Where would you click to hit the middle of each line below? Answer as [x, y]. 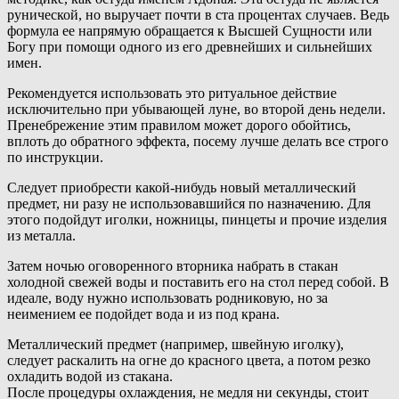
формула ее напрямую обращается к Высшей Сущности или [190, 31]
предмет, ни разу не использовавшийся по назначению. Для [189, 204]
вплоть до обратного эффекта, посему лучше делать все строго [198, 142]
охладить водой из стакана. [90, 377]
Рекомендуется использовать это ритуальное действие [172, 94]
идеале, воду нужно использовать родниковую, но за [167, 298]
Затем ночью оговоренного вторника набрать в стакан [173, 266]
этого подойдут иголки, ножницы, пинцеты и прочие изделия [197, 220]
